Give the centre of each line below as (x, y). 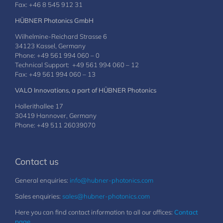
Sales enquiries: (39, 196)
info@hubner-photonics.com (111, 180)
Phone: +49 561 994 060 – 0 (57, 55)
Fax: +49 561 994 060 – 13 (55, 74)
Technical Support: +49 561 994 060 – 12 (77, 65)
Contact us (37, 162)
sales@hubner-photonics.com (106, 196)
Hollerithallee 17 (39, 106)
